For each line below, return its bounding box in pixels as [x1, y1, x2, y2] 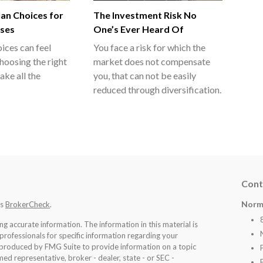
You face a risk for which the [93, 41, 205, 53]
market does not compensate [93, 55, 210, 67]
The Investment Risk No [93, 9, 197, 21]
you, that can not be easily [93, 69, 196, 81]
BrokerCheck [5, 199, 50, 209]
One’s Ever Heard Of [93, 23, 184, 35]
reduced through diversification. [93, 83, 221, 95]
